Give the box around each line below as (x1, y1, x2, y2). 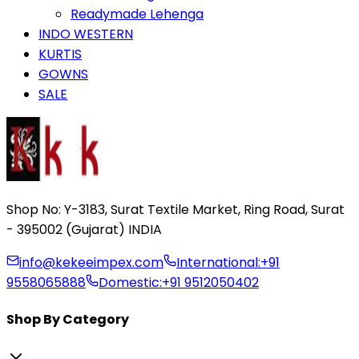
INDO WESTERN (38, 25, 133, 43)
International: (176, 253, 260, 272)
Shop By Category (6, 310, 129, 329)
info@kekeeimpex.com (19, 253, 163, 272)
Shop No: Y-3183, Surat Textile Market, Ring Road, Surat (6, 200, 345, 219)
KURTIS (38, 45, 82, 63)
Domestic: (99, 273, 162, 292)
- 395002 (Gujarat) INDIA (6, 220, 162, 239)
